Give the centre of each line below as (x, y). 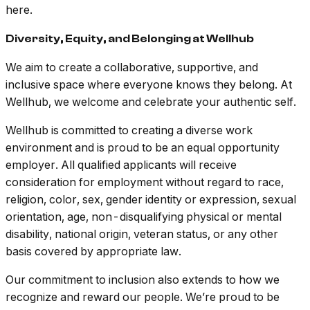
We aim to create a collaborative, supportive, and (132, 67)
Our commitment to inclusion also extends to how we (143, 280)
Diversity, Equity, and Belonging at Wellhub (130, 39)
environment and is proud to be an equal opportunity (143, 148)
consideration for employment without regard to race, (145, 182)
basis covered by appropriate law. (93, 252)
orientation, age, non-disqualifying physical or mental (144, 217)
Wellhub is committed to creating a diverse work (129, 130)
